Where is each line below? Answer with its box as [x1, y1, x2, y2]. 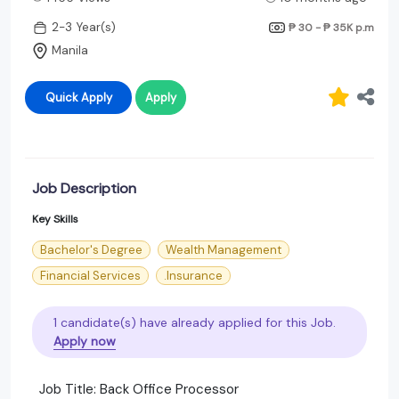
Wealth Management [166, 241, 281, 257]
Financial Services [40, 267, 141, 283]
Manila [52, 43, 88, 59]
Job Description [32, 178, 136, 198]
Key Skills [32, 211, 78, 226]
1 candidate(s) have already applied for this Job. [53, 313, 336, 330]
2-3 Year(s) [52, 20, 116, 36]
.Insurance [164, 267, 223, 283]
